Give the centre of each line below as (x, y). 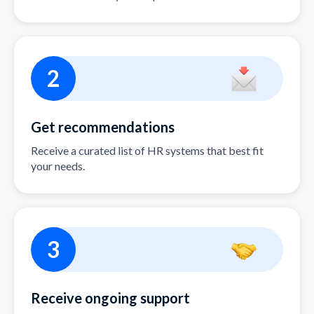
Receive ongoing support (110, 298)
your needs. (58, 166)
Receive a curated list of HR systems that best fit (147, 151)
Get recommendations (103, 127)
